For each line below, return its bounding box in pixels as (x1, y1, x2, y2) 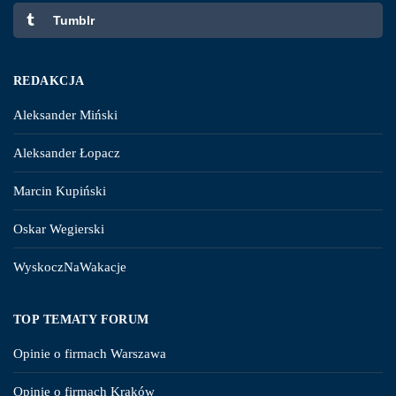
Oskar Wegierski (13, 222, 104, 237)
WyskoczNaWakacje (13, 260, 126, 275)
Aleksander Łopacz (13, 146, 120, 161)
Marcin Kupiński (13, 184, 106, 199)
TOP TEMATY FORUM (13, 313, 149, 327)
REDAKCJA (13, 74, 85, 88)
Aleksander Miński (13, 108, 118, 123)
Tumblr (53, 13, 95, 28)
